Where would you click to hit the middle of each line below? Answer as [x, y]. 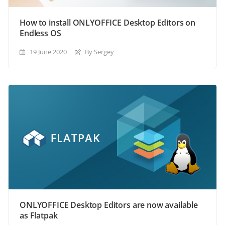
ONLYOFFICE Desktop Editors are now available [109, 205]
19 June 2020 [48, 51]
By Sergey [99, 51]
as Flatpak [39, 215]
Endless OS [40, 33]
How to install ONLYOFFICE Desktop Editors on [107, 22]
